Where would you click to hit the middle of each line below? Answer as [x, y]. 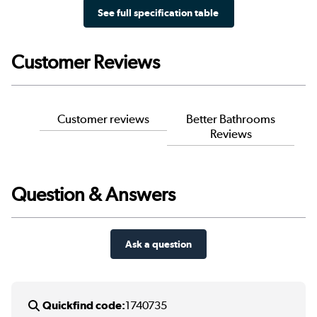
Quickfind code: [84, 305]
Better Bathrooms [231, 119]
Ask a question [158, 243]
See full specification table [158, 12]
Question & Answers [93, 194]
